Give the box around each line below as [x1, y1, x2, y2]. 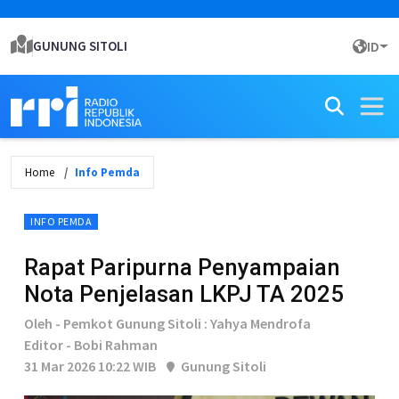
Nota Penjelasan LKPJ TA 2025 [24, 281, 344, 307]
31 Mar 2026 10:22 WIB [24, 357, 156, 375]
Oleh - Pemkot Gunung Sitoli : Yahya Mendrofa [24, 314, 311, 332]
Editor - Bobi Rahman [24, 336, 158, 354]
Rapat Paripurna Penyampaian [24, 254, 340, 281]
